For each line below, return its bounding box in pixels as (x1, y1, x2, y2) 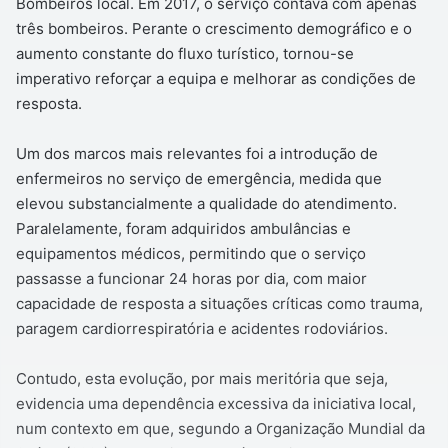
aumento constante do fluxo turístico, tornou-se (16, 44, 354, 64)
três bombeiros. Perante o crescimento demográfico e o (16, 19, 412, 39)
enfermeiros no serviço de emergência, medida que (16, 169, 382, 189)
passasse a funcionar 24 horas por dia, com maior (16, 269, 367, 289)
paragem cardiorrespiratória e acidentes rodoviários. (16, 319, 388, 339)
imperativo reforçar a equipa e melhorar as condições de (16, 69, 416, 89)
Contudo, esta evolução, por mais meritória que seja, (16, 369, 388, 389)
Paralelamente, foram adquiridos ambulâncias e (16, 219, 351, 239)
